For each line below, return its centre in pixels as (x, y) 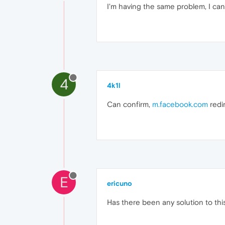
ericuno (120, 183)
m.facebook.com (180, 104)
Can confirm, (130, 104)
